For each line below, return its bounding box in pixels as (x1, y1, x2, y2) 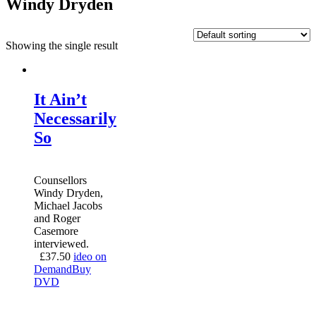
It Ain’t (34, 90, 87, 109)
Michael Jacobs (34, 199, 102, 212)
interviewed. (34, 237, 89, 250)
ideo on (73, 250, 107, 262)
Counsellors (34, 174, 87, 186)
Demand (34, 262, 72, 275)
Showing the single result (6, 39, 118, 51)
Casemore (34, 224, 78, 237)
